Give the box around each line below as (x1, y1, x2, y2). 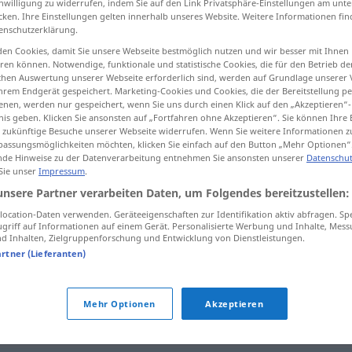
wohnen (274, 229, 317, 244)
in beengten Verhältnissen (128, 229, 275, 244)
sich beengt (128, 258, 196, 274)
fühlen (195, 258, 229, 274)
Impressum (38, 164, 85, 177)
